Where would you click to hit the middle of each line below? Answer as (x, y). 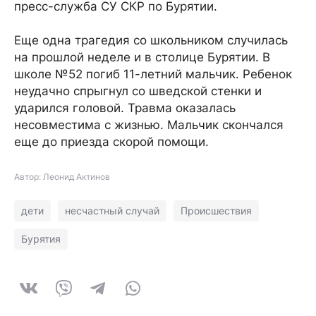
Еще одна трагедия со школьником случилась (151, 40)
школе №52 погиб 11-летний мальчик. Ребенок (153, 74)
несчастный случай (112, 211)
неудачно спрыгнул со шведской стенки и (138, 91)
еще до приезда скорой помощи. (111, 142)
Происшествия (216, 211)
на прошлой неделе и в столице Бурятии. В (142, 57)
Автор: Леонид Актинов (62, 177)
